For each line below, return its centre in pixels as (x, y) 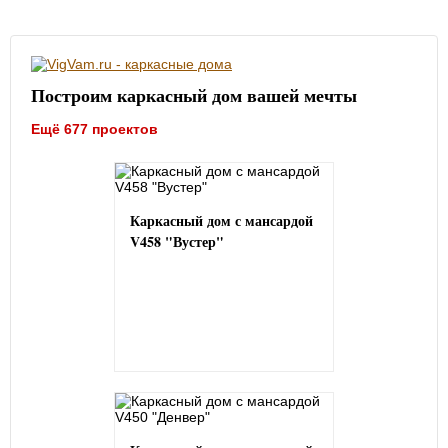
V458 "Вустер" (177, 242)
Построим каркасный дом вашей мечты (194, 95)
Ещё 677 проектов (94, 128)
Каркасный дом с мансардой (221, 221)
